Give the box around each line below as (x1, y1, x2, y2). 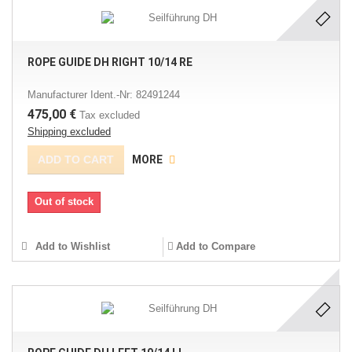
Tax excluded (79, 109, 140, 121)
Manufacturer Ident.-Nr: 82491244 (27, 89, 180, 101)
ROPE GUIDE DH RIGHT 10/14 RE (27, 56, 192, 68)
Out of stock (35, 196, 93, 207)
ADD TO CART (38, 153, 114, 166)
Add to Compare (175, 240, 255, 252)
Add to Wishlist (32, 240, 110, 252)
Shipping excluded (27, 126, 111, 137)
